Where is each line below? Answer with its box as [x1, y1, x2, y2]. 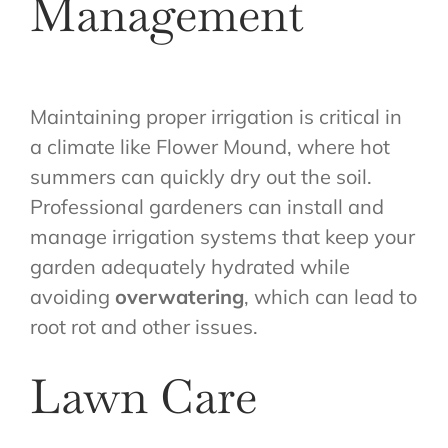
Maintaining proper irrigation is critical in [30, 104, 402, 130]
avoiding [30, 284, 115, 310]
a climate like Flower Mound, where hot [30, 134, 390, 160]
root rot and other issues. [30, 314, 258, 340]
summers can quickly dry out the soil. [30, 164, 372, 190]
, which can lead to [244, 284, 417, 310]
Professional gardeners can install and [30, 194, 384, 220]
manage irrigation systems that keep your [30, 224, 415, 250]
